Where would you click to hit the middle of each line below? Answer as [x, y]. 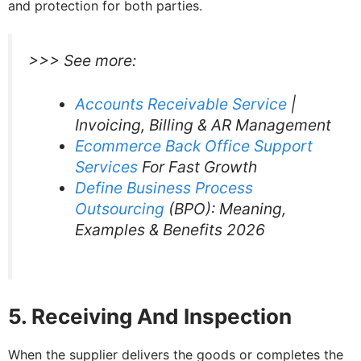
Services [106, 167]
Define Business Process [164, 188]
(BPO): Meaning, [225, 209]
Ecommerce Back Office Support [193, 146]
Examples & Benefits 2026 [170, 230]
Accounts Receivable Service [180, 104]
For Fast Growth [197, 167]
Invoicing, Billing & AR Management [203, 125]
